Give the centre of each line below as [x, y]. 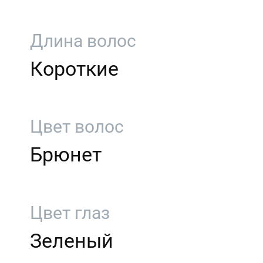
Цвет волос [77, 127]
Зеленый [72, 240]
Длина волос [83, 41]
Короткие [75, 69]
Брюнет [66, 155]
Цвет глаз [70, 213]
